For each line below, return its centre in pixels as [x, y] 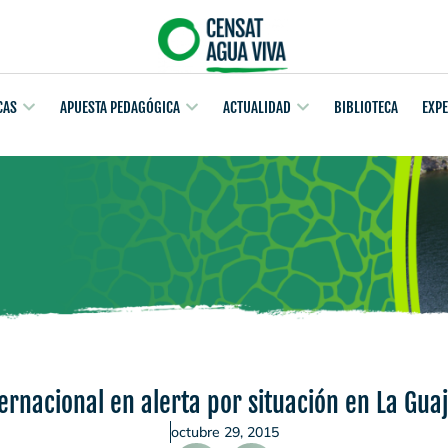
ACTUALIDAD [257, 107]
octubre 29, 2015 [224, 432]
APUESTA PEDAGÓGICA [120, 107]
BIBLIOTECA [366, 107]
